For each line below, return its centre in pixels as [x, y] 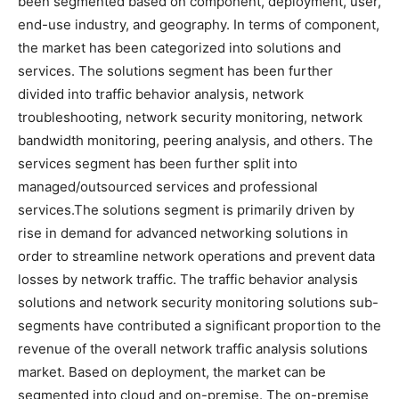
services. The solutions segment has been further [175, 71]
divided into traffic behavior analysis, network [161, 94]
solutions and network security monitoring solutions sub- [198, 303]
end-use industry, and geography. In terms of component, [199, 25]
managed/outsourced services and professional [168, 187]
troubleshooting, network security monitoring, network [190, 118]
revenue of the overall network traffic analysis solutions [193, 349]
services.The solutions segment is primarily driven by [186, 210]
